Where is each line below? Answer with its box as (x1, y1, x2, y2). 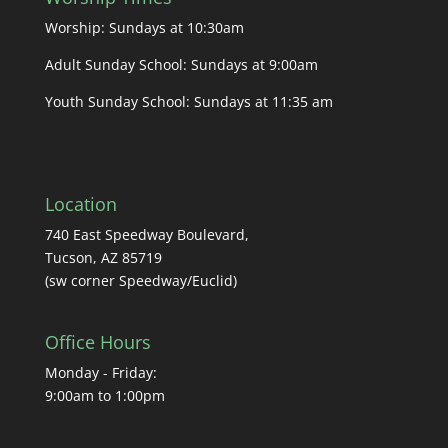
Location (44, 192, 117, 217)
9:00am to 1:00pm (44, 386, 165, 406)
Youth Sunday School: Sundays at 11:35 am (44, 91, 333, 111)
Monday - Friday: (44, 363, 157, 383)
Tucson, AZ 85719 (44, 248, 162, 268)
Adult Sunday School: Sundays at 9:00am (44, 54, 318, 74)
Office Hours (44, 330, 151, 355)
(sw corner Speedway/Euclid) (44, 271, 237, 291)
